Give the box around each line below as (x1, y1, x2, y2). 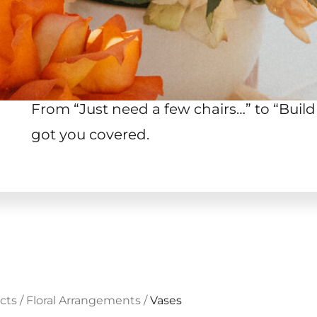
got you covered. (31, 125, 149, 143)
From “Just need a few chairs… (31, 100, 246, 117)
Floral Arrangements (26, 294, 142, 307)
